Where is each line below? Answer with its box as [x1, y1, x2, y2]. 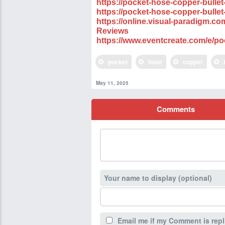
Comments [156, 103, 195, 115]
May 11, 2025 [96, 79, 129, 86]
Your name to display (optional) [104, 173, 212, 183]
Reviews [96, 27, 129, 35]
